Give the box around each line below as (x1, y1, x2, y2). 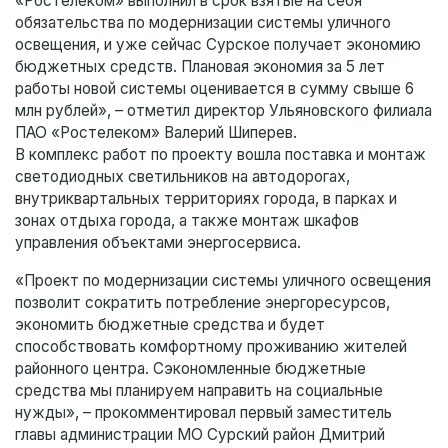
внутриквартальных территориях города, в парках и (15, 189, 397, 209)
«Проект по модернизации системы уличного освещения (15, 271, 431, 291)
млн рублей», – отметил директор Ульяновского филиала (15, 101, 432, 121)
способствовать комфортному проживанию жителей (15, 337, 407, 357)
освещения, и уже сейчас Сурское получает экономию (15, 35, 421, 55)
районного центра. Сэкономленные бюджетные (15, 359, 366, 379)
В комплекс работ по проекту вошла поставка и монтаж (15, 145, 426, 165)
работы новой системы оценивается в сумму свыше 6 (15, 79, 414, 99)
